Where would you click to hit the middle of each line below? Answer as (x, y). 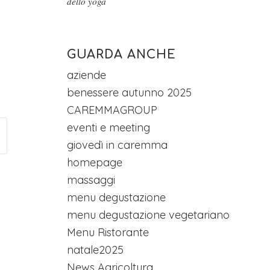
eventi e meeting (109, 127)
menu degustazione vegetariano (149, 215)
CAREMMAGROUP (112, 110)
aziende (87, 75)
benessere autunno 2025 (130, 93)
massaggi (91, 180)
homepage (95, 162)
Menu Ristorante (108, 232)
